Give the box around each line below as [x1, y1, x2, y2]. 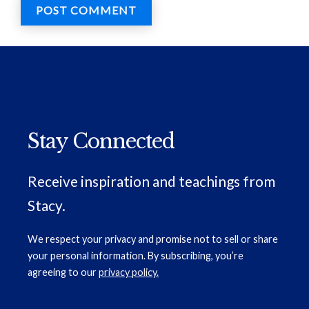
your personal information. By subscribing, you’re [28, 250, 243, 262]
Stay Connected [28, 129, 175, 154]
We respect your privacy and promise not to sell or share [28, 233, 278, 246]
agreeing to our [28, 266, 99, 279]
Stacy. [28, 197, 66, 215]
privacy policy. [99, 266, 159, 279]
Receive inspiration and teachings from [28, 172, 275, 190]
